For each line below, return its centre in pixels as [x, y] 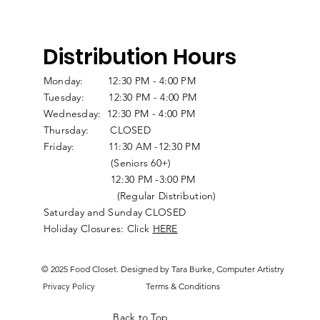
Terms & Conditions [182, 286]
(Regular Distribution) [130, 196]
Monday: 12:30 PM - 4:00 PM [120, 81]
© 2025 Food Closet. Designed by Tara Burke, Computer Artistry [162, 269]
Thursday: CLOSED [97, 130]
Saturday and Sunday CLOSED [115, 212]
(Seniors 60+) [107, 163]
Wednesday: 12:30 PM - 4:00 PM [119, 114]
